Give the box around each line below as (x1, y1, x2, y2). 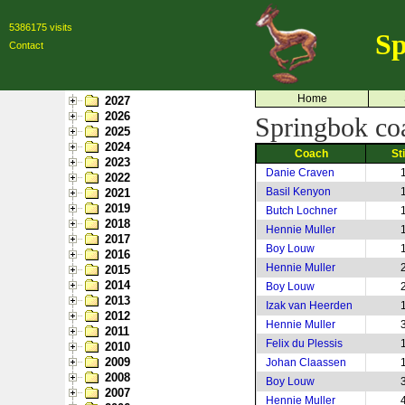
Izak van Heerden (266, 299, 353, 312)
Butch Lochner (266, 204, 337, 217)
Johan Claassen (266, 356, 346, 369)
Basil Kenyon (266, 185, 331, 198)
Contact (9, 40, 43, 51)
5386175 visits (9, 22, 72, 33)
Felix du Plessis (266, 337, 343, 350)
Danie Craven (266, 166, 334, 179)
